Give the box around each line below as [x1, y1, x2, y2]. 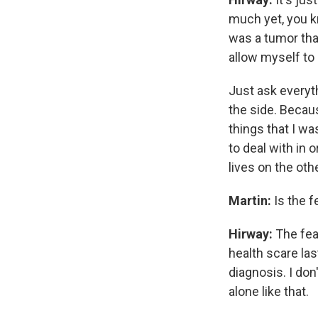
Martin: [229, 193, 271, 209]
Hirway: [229, 226, 273, 242]
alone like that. [229, 284, 309, 300]
